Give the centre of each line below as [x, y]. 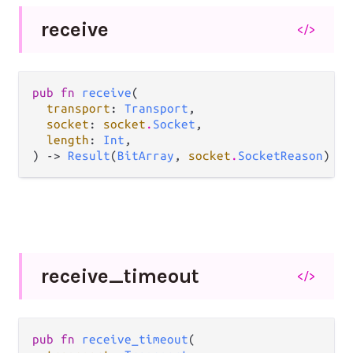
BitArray [146, 155]
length [68, 139]
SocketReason [281, 155]
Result [89, 155]
